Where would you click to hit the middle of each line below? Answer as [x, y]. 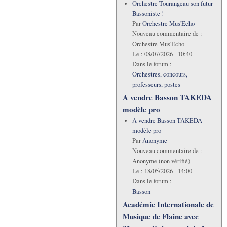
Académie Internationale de [168, 204]
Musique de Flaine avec [161, 217]
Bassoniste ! [148, 14]
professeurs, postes [156, 85]
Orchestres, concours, [160, 74]
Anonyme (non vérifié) [161, 161]
